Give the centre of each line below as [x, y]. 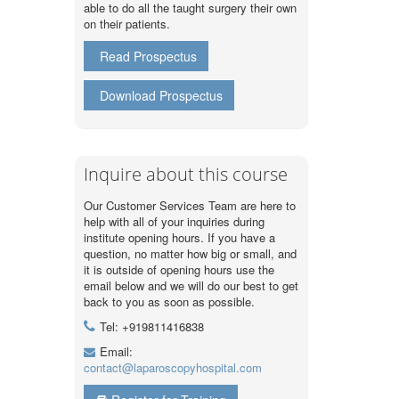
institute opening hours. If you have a [179, 237]
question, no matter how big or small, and [190, 253]
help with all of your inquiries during [174, 221]
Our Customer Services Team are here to [189, 205]
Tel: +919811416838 [151, 326]
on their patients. [126, 24]
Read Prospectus [148, 56]
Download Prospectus [161, 95]
